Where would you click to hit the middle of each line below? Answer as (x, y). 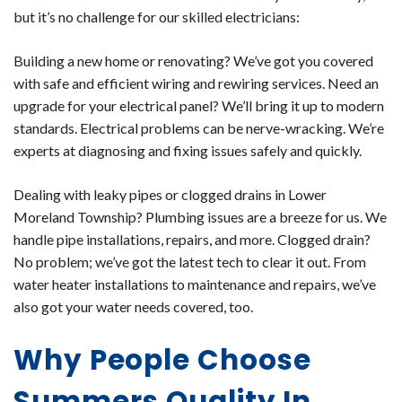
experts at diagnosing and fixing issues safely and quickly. (188, 150)
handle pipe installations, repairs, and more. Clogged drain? (192, 239)
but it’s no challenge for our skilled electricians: (157, 16)
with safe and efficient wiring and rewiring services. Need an (196, 83)
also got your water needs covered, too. (133, 306)
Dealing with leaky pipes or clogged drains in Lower (170, 194)
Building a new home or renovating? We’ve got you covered (193, 60)
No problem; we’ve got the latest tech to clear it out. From (190, 261)
